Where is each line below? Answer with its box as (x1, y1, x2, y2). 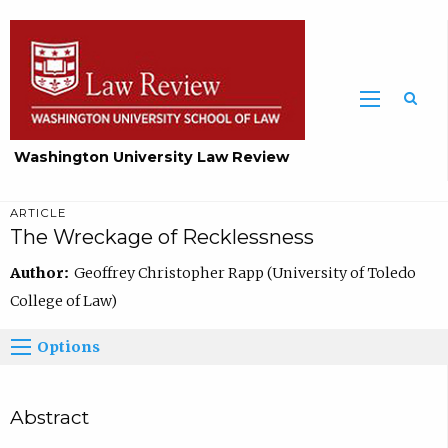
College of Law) (9, 291, 117, 310)
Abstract (9, 405, 89, 429)
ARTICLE (9, 206, 67, 221)
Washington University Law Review (14, 148, 290, 167)
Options (37, 337, 101, 356)
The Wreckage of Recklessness (9, 225, 314, 250)
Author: (9, 263, 74, 282)
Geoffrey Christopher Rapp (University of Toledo (73, 263, 416, 282)
